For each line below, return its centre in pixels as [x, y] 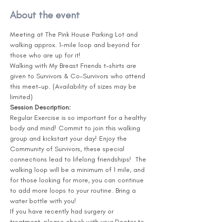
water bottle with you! [43, 201]
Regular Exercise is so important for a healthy [79, 118]
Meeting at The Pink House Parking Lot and [75, 34]
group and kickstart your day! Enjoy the [69, 139]
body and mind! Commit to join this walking [76, 128]
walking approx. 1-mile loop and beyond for [76, 45]
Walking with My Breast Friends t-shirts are [74, 66]
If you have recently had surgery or [63, 211]
